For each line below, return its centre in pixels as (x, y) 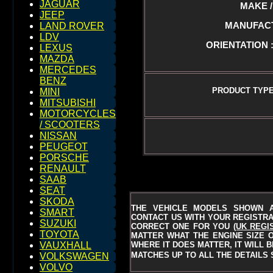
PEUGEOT (64, 147)
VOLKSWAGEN (74, 256)
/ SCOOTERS (70, 125)
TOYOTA (59, 234)
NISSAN (58, 136)
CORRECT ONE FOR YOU (182, 226)
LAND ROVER (72, 26)
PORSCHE (64, 158)
